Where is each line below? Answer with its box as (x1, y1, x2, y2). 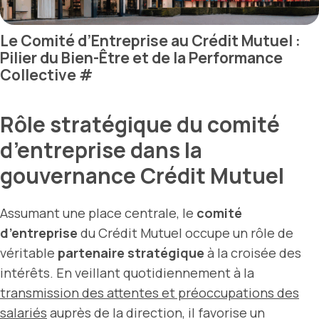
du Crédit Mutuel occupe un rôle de (78, 224, 293, 241)
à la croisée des (204, 244, 301, 261)
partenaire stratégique (58, 244, 204, 261)
